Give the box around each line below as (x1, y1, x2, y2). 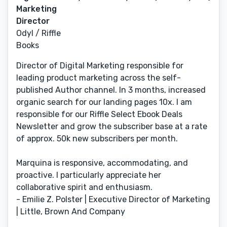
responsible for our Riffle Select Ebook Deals (16, 109, 182, 119)
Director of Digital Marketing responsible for (16, 61, 183, 70)
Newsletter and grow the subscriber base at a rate (16, 122, 207, 131)
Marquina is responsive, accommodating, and (16, 158, 188, 168)
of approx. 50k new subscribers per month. (16, 134, 178, 143)
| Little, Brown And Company (16, 207, 125, 216)
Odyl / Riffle (16, 28, 61, 38)
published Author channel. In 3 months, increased (16, 85, 206, 95)
